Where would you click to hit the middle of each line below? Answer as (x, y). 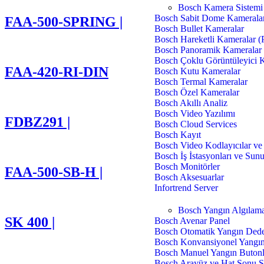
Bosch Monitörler (187, 166)
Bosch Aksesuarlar (189, 177)
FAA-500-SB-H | (54, 172)
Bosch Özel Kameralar (197, 92)
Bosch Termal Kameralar (201, 82)
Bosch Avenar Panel (192, 221)
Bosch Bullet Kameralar (199, 29)
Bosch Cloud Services (196, 124)
